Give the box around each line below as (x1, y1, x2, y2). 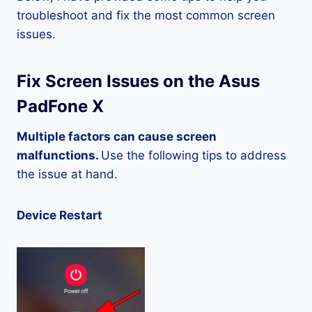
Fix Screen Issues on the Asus (17, 71, 260, 91)
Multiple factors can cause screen (17, 130, 217, 143)
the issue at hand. (17, 167, 118, 181)
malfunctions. (17, 148, 101, 162)
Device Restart (17, 208, 102, 222)
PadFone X (17, 96, 104, 116)
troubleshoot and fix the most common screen (17, 8, 275, 22)
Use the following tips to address (101, 148, 286, 162)
